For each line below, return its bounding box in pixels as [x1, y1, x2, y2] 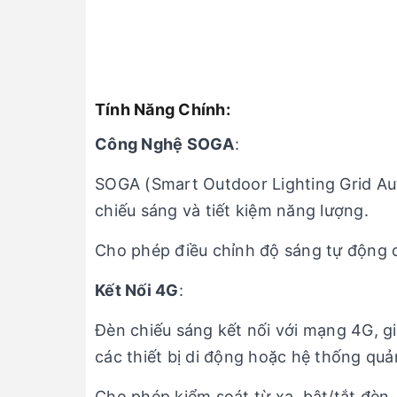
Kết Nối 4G [95, 281, 179, 300]
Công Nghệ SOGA [95, 135, 235, 153]
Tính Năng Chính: [95, 100, 230, 119]
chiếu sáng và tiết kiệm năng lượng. [95, 201, 369, 220]
